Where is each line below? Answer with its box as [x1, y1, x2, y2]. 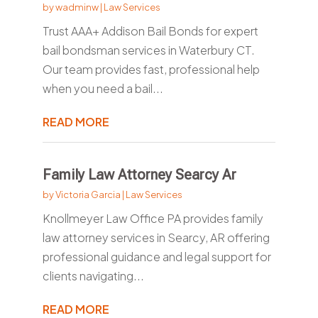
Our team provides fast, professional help [42, 62, 260, 77]
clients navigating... [42, 268, 144, 284]
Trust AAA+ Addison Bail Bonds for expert [42, 23, 258, 39]
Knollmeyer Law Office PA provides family [42, 211, 263, 226]
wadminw [55, 1, 99, 13]
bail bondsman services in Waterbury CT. [42, 43, 255, 58]
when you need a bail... [42, 81, 163, 97]
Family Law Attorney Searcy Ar [42, 166, 236, 184]
